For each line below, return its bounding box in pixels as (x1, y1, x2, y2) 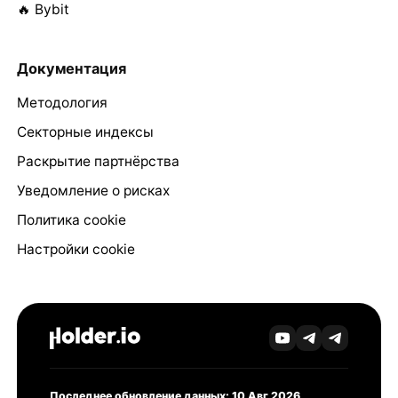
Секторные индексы (16, 123, 154, 141)
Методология (16, 94, 107, 112)
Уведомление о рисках (16, 182, 170, 200)
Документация (16, 59, 126, 77)
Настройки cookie (16, 241, 135, 259)
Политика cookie (16, 211, 126, 229)
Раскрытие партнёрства (16, 153, 179, 171)
